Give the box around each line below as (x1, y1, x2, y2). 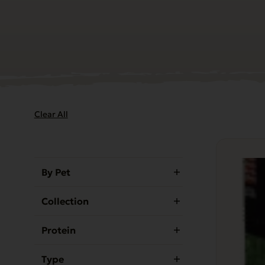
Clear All (34, 108, 68, 119)
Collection (41, 195, 89, 207)
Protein (41, 224, 76, 236)
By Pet (41, 166, 70, 178)
